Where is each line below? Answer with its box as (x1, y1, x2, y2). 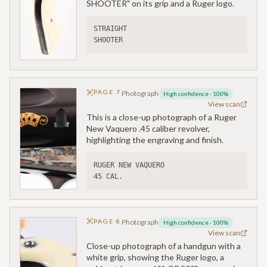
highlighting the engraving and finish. (86, 134, 223, 145)
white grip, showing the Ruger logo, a (86, 252, 224, 263)
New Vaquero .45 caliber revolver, (86, 123, 210, 133)
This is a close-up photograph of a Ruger (86, 111, 237, 122)
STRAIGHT (94, 24, 131, 33)
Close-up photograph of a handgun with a (86, 241, 241, 252)
